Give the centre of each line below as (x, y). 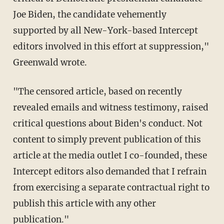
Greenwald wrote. (50, 62)
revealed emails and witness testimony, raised (110, 107)
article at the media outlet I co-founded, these (110, 155)
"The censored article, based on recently (18, 91)
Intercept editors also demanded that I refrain (109, 171)
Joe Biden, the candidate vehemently (89, 14)
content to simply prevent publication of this (107, 139)
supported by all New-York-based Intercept (105, 30)
